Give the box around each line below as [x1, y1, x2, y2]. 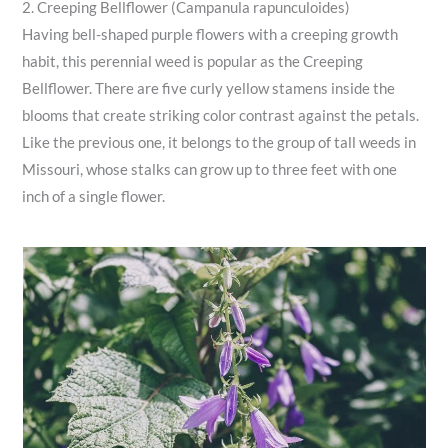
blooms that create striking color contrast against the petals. [22, 107, 420, 125]
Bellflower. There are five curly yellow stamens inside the [22, 80, 396, 98]
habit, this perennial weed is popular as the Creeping [22, 53, 364, 71]
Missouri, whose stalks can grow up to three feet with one [22, 161, 398, 179]
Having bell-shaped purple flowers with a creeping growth [22, 26, 399, 44]
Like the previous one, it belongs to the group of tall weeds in [22, 134, 417, 152]
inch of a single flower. [22, 188, 166, 206]
